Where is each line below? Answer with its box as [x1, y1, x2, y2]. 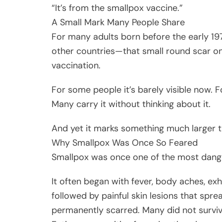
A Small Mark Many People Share [52, 16, 185, 28]
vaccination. [52, 59, 101, 71]
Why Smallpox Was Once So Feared [52, 136, 198, 149]
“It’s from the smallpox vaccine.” [52, 1, 183, 14]
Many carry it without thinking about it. [52, 98, 211, 110]
